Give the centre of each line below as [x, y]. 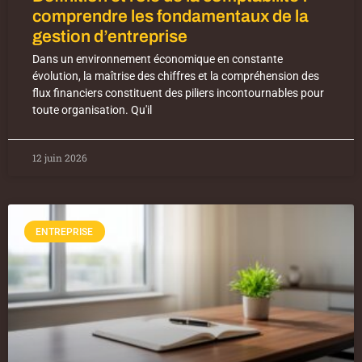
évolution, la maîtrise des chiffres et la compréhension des [176, 76]
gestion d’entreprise [110, 37]
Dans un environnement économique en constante [158, 59]
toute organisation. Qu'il [92, 110]
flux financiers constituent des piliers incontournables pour [178, 93]
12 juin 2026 [60, 158]
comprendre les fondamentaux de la [170, 17]
